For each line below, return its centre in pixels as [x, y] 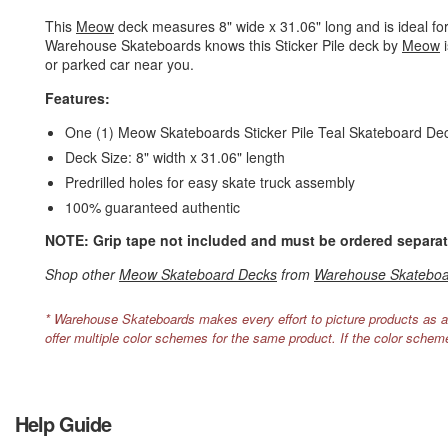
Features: [77, 98]
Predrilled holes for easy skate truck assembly [210, 182]
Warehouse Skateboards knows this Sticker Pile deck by [223, 45]
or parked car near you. [119, 64]
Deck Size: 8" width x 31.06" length [175, 157]
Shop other [82, 274]
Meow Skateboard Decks [198, 274]
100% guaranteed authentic [152, 207]
